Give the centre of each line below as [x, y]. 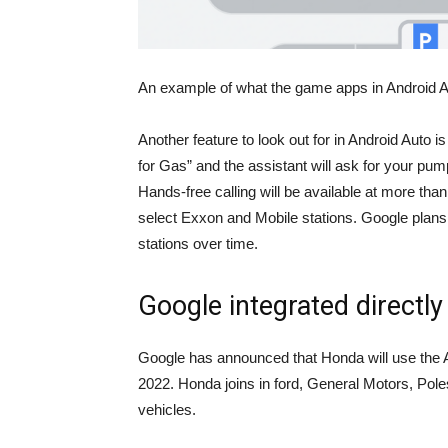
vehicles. [167, 410]
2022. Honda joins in [206, 384]
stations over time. [198, 244]
